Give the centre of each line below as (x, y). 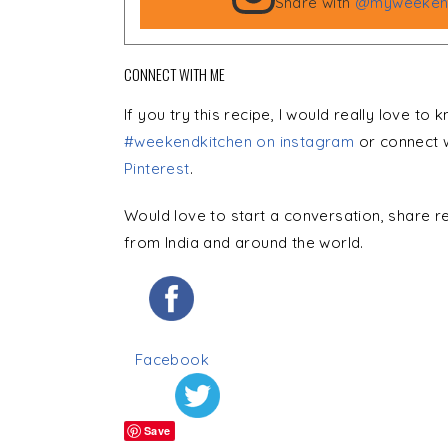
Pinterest (157, 169)
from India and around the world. (244, 243)
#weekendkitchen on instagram (239, 142)
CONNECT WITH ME (174, 74)
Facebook (171, 360)
